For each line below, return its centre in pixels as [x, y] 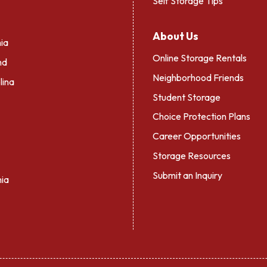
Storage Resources [192, 155]
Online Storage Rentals [200, 58]
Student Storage [187, 97]
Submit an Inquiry [187, 175]
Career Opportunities [197, 136]
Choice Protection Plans [201, 117]
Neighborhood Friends [198, 77]
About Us [176, 36]
